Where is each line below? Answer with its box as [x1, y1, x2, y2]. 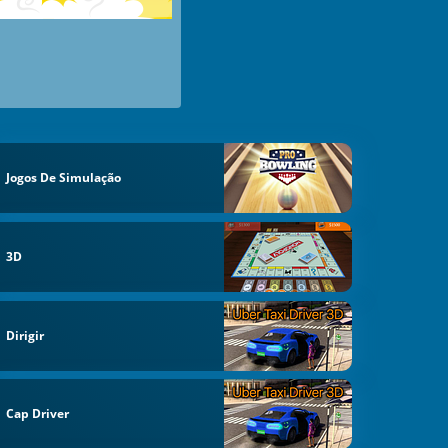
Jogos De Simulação [6, 169, 122, 187]
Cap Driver [6, 405, 70, 423]
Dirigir [6, 326, 45, 344]
